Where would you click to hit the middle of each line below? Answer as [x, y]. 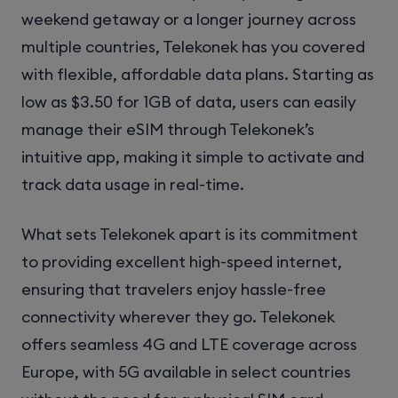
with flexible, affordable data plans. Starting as [198, 75]
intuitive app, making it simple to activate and [193, 157]
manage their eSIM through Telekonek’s [168, 130]
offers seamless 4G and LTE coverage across [189, 345]
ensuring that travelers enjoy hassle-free [174, 290]
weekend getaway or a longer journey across [189, 20]
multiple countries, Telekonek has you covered [193, 47]
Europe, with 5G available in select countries [186, 372]
